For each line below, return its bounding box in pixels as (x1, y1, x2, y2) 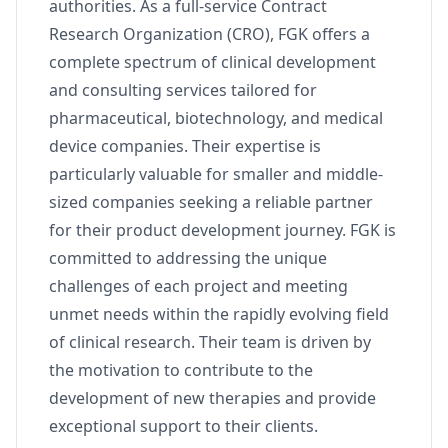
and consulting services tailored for (49, 79, 317, 101)
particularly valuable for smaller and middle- (49, 163, 383, 185)
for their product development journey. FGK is (49, 219, 396, 241)
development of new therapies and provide (49, 387, 376, 409)
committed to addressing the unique (49, 247, 327, 269)
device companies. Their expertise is (49, 135, 321, 157)
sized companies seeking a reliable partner (49, 191, 373, 213)
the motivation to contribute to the (49, 359, 313, 381)
